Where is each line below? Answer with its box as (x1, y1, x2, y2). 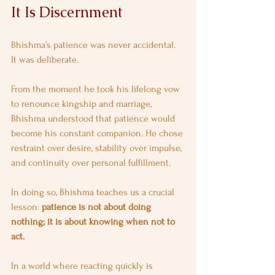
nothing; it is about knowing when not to (11, 216, 177, 227)
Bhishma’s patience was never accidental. (11, 39, 178, 50)
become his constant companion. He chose (11, 128, 185, 139)
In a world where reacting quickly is (11, 260, 155, 271)
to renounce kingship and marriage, (11, 98, 154, 109)
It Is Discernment (11, 2, 123, 21)
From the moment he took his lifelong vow (11, 83, 182, 95)
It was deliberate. (11, 54, 79, 65)
